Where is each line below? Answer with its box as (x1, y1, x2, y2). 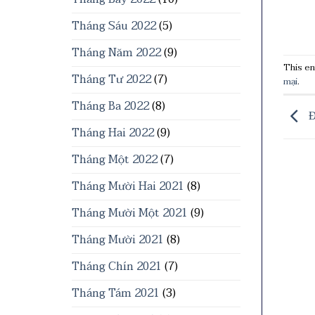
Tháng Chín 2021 (72, 257, 162, 276)
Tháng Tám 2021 (72, 283, 160, 303)
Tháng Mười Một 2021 (72, 203, 188, 223)
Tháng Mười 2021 (72, 230, 164, 250)
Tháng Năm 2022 (72, 43, 161, 63)
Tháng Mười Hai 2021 (72, 176, 184, 196)
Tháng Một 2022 (72, 150, 157, 169)
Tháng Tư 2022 (72, 70, 151, 89)
